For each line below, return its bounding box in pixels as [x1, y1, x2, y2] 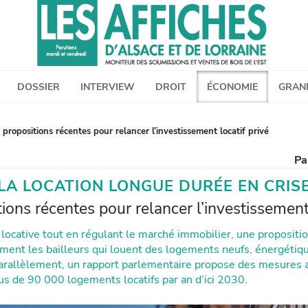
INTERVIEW [80, 80, 135, 93]
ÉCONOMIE [207, 80, 258, 93]
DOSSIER [17, 80, 60, 93]
